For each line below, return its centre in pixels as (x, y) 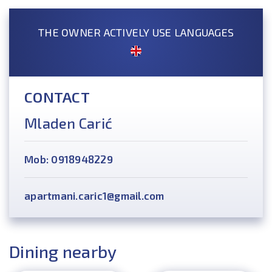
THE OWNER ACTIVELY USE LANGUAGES (136, 32)
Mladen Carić (68, 123)
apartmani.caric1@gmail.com (94, 195)
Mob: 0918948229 (69, 159)
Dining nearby (63, 251)
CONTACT (57, 97)
